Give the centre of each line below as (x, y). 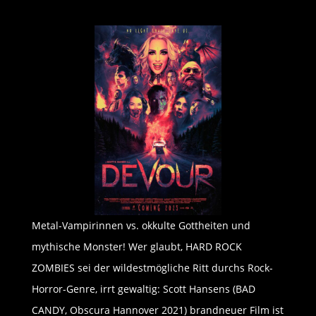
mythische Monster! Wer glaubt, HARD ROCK (136, 247)
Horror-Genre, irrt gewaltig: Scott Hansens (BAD (143, 289)
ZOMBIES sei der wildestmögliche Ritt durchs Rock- (152, 268)
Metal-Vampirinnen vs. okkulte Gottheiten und (141, 226)
